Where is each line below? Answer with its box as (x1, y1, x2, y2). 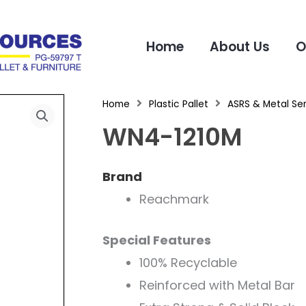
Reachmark (139, 190, 209, 208)
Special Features (102, 231, 211, 249)
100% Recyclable (139, 253, 237, 271)
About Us (210, 37, 270, 56)
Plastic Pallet (148, 98, 208, 111)
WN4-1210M (102, 120, 242, 154)
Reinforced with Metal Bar (139, 276, 295, 294)
